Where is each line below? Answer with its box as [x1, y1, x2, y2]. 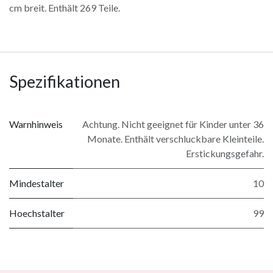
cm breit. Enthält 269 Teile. [9, 2, 120, 14]
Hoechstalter [9, 207, 65, 219]
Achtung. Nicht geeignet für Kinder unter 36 [82, 118, 264, 130]
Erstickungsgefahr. [186, 147, 264, 160]
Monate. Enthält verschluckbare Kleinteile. [87, 133, 264, 145]
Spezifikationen [9, 71, 120, 92]
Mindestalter [9, 177, 64, 190]
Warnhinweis [9, 118, 63, 130]
